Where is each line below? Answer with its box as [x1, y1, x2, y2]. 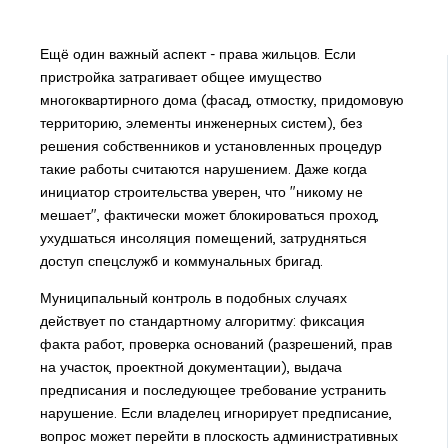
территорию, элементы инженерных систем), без [39, 113, 362, 132]
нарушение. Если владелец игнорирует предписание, [39, 403, 392, 422]
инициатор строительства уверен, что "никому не [39, 182, 363, 201]
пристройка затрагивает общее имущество [39, 67, 322, 86]
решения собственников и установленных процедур [39, 136, 382, 155]
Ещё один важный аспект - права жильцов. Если [39, 44, 356, 63]
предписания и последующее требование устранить [39, 380, 386, 399]
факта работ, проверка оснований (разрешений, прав [39, 334, 392, 353]
